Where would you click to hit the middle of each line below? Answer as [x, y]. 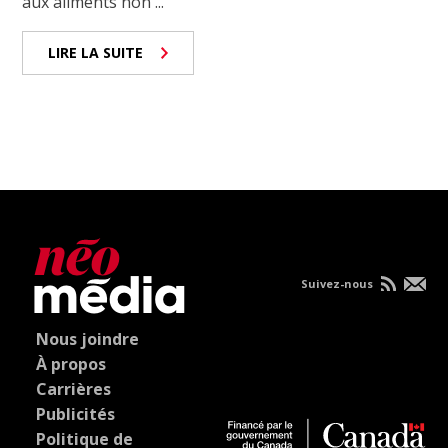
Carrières [74, 389]
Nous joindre [88, 339]
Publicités [76, 414]
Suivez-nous [338, 284]
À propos [71, 364]
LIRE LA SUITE [96, 53]
